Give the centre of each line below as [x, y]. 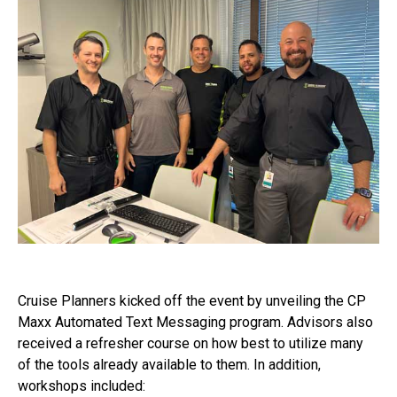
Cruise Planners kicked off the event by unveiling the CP [192, 301]
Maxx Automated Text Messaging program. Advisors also [195, 323]
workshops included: [82, 386]
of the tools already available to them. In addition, [169, 365]
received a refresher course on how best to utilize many [191, 344]
